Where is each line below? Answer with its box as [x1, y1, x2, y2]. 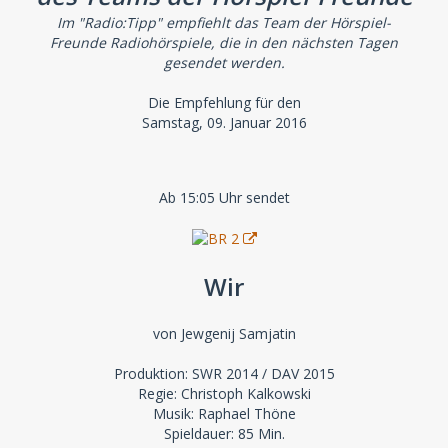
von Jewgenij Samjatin [152, 324, 296, 343]
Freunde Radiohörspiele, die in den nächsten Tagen [50, 32, 398, 52]
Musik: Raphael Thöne [152, 404, 296, 423]
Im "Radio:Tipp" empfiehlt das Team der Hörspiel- [57, 12, 391, 32]
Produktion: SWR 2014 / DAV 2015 [113, 364, 335, 383]
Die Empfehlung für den [147, 92, 301, 112]
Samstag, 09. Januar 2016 [141, 112, 307, 132]
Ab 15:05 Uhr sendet [158, 187, 290, 207]
